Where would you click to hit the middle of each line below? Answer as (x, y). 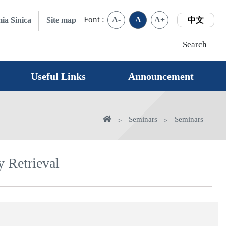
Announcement (161, 76)
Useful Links (59, 76)
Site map (62, 20)
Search (195, 44)
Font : (95, 19)
